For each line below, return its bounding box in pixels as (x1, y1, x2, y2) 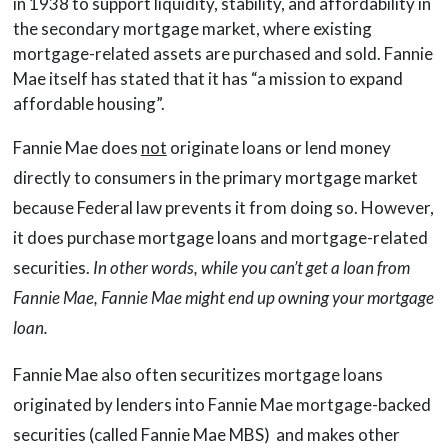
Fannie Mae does (12, 137, 141, 159)
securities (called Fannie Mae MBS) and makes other (12, 424, 400, 446)
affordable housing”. (12, 93, 165, 115)
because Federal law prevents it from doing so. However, (12, 197, 434, 219)
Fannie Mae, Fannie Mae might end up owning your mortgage (12, 287, 434, 309)
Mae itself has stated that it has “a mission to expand (12, 68, 403, 90)
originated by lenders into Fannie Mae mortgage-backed (12, 394, 431, 416)
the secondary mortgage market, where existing (12, 18, 372, 40)
